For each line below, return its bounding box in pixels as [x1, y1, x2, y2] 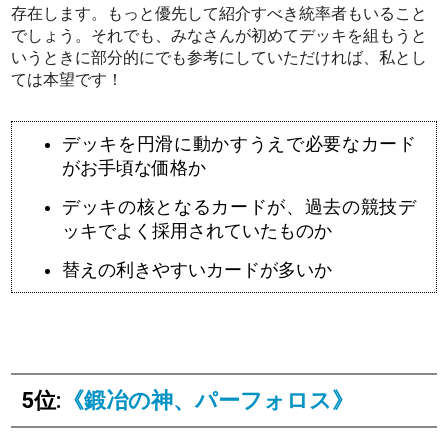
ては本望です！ [11, 69, 124, 89]
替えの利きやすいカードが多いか [62, 259, 333, 280]
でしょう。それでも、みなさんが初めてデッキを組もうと [11, 25, 428, 45]
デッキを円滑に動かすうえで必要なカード [62, 133, 416, 154]
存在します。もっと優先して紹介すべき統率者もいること [11, 3, 428, 23]
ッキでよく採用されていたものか [62, 220, 333, 241]
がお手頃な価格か [62, 157, 207, 178]
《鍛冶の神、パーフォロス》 [62, 386, 355, 413]
